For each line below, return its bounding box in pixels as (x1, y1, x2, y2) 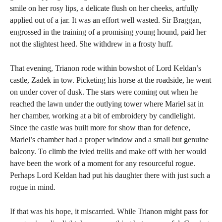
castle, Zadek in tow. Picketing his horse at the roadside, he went (10, 76, 211, 84)
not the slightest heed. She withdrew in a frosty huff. (10, 40, 173, 48)
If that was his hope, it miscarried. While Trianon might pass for (10, 207, 208, 216)
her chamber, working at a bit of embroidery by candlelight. (10, 111, 195, 120)
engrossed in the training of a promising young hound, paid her (10, 28, 206, 36)
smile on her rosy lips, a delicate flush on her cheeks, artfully (10, 4, 198, 12)
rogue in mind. (10, 183, 55, 191)
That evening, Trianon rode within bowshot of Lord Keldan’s (10, 64, 201, 72)
